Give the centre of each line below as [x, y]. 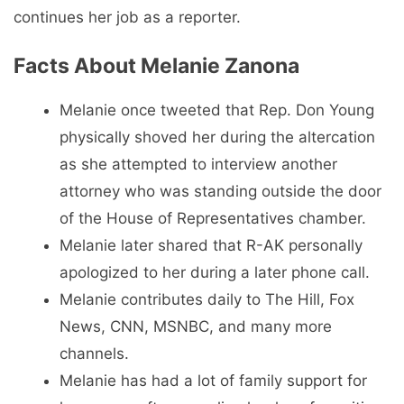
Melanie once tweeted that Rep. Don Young [217, 110]
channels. [94, 353]
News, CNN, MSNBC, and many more [196, 326]
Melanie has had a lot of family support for [213, 380]
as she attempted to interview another [198, 164]
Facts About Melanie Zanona [156, 65]
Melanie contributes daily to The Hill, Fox [207, 299]
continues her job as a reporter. [127, 18]
